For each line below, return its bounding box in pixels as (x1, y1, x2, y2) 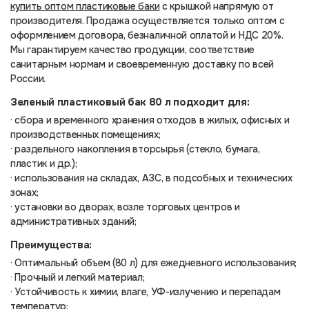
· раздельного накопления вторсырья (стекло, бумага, (10, 142, 260, 155)
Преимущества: (10, 237, 92, 252)
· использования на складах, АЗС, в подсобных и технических (10, 171, 292, 184)
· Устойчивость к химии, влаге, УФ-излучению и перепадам (10, 285, 281, 298)
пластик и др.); (10, 157, 77, 170)
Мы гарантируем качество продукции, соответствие (10, 43, 255, 56)
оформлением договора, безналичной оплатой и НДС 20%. (10, 28, 283, 41)
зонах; (10, 186, 39, 199)
